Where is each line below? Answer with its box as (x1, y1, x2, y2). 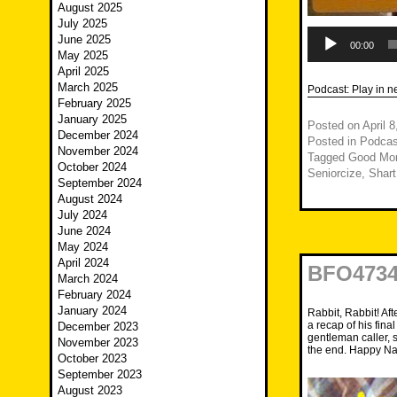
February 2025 (58, 97, 131, 111)
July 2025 (58, 17, 107, 31)
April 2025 (58, 65, 109, 79)
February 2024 (58, 288, 131, 302)
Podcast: (307, 83, 352, 97)
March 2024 (58, 272, 118, 286)
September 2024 (58, 176, 142, 191)
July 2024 (58, 208, 107, 222)
